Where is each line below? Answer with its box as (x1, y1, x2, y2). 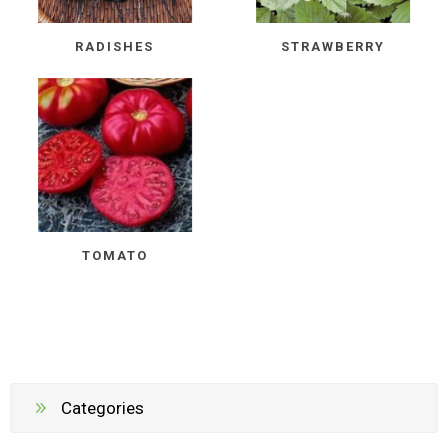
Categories (61, 397, 144, 418)
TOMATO (81, 248, 148, 264)
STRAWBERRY (281, 38, 386, 54)
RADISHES (75, 38, 155, 54)
